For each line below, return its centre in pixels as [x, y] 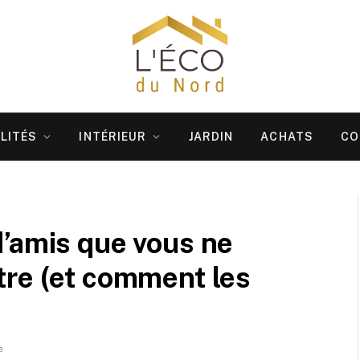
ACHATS [287, 137]
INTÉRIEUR [113, 137]
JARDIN [211, 137]
